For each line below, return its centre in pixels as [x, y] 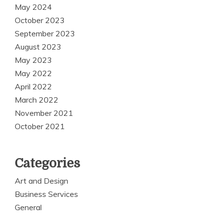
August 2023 [38, 46]
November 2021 [44, 113]
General [28, 207]
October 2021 [40, 126]
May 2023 [33, 60]
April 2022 [33, 86]
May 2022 [33, 73]
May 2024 [33, 7]
